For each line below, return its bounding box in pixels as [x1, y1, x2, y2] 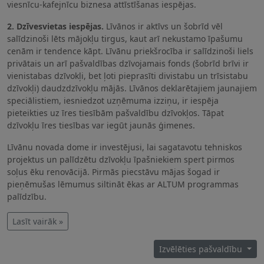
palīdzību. [7, 190, 47, 202]
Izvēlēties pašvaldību [159, 243, 245, 255]
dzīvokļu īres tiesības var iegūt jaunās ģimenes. [7, 119, 195, 131]
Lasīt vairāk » [12, 215, 63, 227]
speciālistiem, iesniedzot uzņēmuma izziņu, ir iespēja [7, 94, 219, 106]
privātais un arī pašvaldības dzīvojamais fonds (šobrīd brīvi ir [7, 57, 249, 69]
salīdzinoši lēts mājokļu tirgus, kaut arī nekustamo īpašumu [7, 32, 243, 44]
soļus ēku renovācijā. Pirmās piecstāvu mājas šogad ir [7, 166, 220, 177]
